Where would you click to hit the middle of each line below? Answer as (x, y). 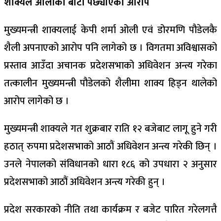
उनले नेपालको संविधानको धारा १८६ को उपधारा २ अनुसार (110, 164)
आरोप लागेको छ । (37, 101)
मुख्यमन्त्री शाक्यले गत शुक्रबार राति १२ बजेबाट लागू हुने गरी (110, 129)
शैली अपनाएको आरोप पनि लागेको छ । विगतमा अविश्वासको (110, 48)
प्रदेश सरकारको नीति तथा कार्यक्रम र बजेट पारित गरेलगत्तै (110, 209)
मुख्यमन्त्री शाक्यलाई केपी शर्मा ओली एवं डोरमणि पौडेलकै (110, 30)
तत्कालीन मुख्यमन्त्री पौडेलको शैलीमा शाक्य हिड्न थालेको (110, 83)
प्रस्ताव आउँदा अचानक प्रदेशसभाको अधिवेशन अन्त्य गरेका (110, 65)
